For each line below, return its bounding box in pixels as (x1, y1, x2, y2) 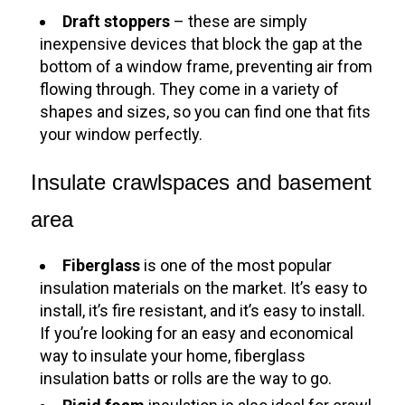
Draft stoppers (62, 11, 171, 31)
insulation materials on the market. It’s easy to (40, 278, 368, 297)
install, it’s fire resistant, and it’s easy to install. (40, 300, 366, 320)
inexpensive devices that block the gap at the (40, 33, 363, 53)
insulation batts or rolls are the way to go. (40, 368, 333, 388)
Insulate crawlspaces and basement (31, 169, 372, 194)
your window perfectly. (40, 124, 203, 144)
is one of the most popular (144, 255, 333, 275)
